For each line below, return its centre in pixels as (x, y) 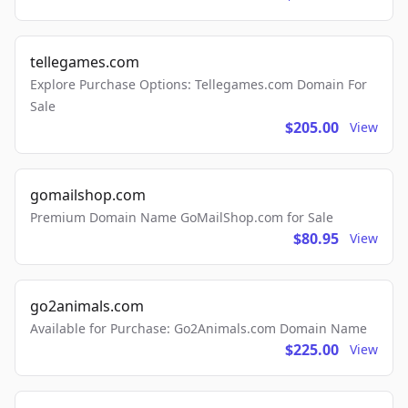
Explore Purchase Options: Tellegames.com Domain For (199, 85)
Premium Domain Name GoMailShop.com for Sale (182, 218)
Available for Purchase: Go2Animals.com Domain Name (199, 329)
